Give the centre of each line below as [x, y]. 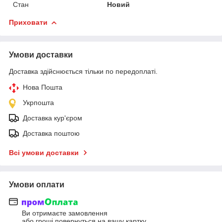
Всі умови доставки [44, 152]
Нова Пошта [43, 87]
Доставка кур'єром [53, 118]
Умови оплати [37, 184]
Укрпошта [38, 102]
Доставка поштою [51, 133]
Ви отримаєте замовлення [65, 213]
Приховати [28, 22]
